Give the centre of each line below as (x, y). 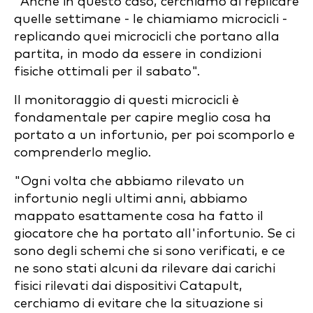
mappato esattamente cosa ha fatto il (139, 216)
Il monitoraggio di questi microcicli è (126, 100)
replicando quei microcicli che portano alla (147, 37)
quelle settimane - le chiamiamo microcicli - (151, 19)
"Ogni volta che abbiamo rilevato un (129, 181)
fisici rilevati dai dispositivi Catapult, (128, 286)
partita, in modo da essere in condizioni (138, 54)
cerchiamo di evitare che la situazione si (138, 304)
